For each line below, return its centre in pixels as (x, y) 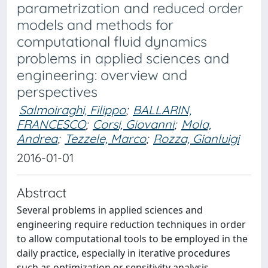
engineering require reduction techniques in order (131, 224)
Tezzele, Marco (105, 138)
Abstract (42, 192)
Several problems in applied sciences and (110, 210)
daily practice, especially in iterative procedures (124, 253)
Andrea (37, 138)
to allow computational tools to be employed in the (132, 239)
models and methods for (95, 25)
